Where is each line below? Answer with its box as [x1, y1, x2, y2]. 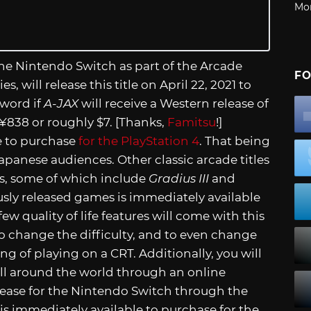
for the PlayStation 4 [78, 133, 199, 148]
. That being [199, 133, 270, 148]
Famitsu [167, 115, 216, 129]
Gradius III [146, 171, 209, 185]
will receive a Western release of [78, 96, 269, 110]
